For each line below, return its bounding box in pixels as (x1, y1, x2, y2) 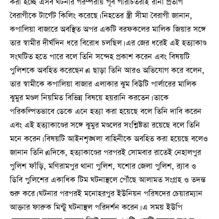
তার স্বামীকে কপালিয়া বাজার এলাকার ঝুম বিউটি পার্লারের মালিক (10, 79, 197, 90)
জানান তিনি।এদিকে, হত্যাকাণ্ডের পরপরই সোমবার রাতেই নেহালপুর (10, 147, 201, 158)
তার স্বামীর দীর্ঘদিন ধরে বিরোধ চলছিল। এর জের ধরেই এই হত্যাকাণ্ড (10, 38, 206, 49)
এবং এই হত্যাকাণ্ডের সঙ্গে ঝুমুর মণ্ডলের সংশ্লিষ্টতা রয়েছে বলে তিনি (10, 120, 200, 131)
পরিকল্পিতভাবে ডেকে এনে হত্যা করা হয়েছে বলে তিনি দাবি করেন (10, 106, 201, 117)
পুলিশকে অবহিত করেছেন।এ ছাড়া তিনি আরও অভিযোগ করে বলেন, (10, 65, 204, 76)
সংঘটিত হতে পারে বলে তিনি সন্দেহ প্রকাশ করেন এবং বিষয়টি (10, 51, 190, 63)
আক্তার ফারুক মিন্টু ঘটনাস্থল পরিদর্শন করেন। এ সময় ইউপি (10, 202, 182, 213)
